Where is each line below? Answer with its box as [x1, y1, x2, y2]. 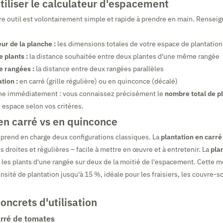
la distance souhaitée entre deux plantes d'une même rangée [28, 52, 220, 61]
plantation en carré [161, 132, 222, 141]
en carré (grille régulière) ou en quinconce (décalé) [18, 77, 178, 86]
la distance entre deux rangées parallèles [34, 64, 164, 73]
